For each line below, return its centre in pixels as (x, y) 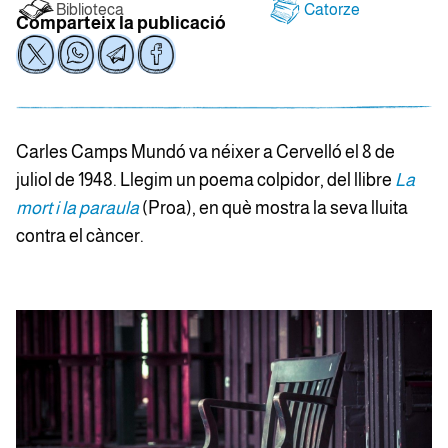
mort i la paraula (77, 208)
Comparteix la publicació (121, 23)
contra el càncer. (80, 236)
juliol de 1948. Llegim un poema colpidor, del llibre (205, 180)
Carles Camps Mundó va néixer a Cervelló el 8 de (205, 152)
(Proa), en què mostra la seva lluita (275, 208)
